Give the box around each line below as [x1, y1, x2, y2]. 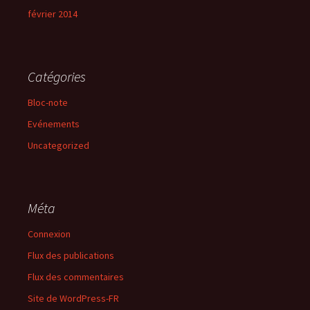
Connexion [28, 228, 71, 240]
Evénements [28, 118, 80, 130]
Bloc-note [28, 96, 68, 109]
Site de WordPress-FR [28, 292, 119, 304]
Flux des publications [28, 249, 114, 262]
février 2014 [28, 8, 77, 20]
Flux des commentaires [28, 271, 124, 283]
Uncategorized [28, 139, 89, 152]
